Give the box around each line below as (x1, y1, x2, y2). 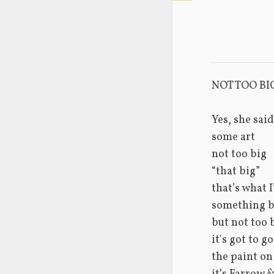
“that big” (212, 163, 260, 179)
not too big (212, 146, 267, 162)
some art (212, 129, 255, 145)
